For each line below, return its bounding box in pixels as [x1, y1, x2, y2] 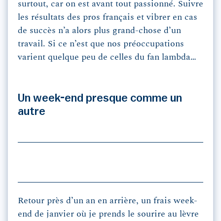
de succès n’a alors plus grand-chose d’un [18, 26, 181, 36]
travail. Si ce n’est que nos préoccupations [18, 39, 184, 49]
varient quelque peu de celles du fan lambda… [18, 53, 196, 62]
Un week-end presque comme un [18, 93, 182, 104]
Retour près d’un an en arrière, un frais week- [18, 196, 197, 206]
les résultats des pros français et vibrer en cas [18, 13, 197, 22]
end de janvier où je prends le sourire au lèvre [18, 210, 199, 219]
